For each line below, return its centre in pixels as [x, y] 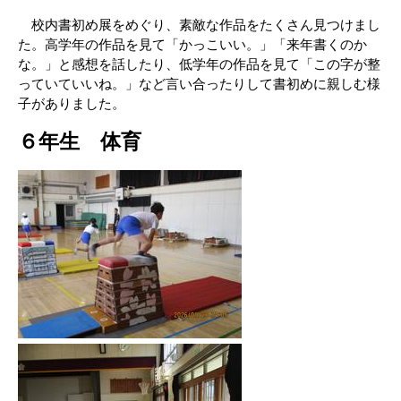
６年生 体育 [80, 142]
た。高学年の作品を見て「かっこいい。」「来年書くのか [192, 44]
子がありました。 [72, 103]
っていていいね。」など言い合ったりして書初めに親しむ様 [199, 84]
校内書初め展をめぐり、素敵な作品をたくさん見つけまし [199, 25]
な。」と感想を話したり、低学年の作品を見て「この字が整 [199, 64]
